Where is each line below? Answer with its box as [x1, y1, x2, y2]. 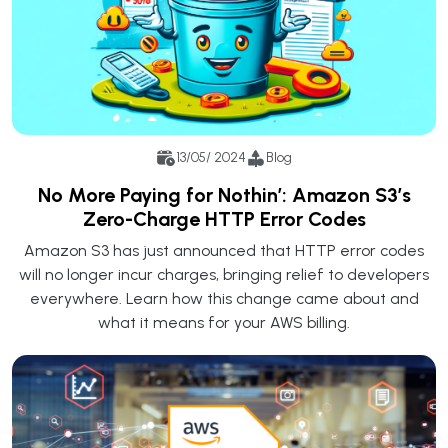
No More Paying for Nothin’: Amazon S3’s [37, 182, 411, 207]
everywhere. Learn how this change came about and [29, 288, 419, 308]
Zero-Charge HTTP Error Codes [82, 206, 366, 231]
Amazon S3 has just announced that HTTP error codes [24, 240, 424, 260]
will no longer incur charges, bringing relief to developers [19, 264, 429, 284]
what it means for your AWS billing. [98, 312, 350, 332]
